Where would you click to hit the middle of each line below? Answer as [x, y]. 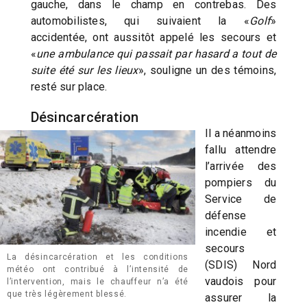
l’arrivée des [241, 167]
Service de [241, 199]
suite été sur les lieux [84, 71]
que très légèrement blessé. [67, 294]
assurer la [241, 298]
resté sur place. [69, 87]
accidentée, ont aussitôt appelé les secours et [153, 38]
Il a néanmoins [241, 134]
